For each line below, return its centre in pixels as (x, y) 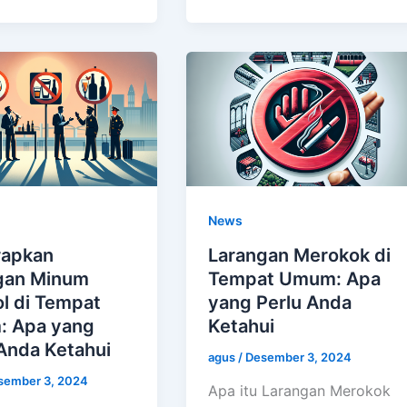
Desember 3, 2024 (299, 357)
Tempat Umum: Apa (295, 278)
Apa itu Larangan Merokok (300, 391)
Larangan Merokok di (300, 255)
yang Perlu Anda (280, 302)
